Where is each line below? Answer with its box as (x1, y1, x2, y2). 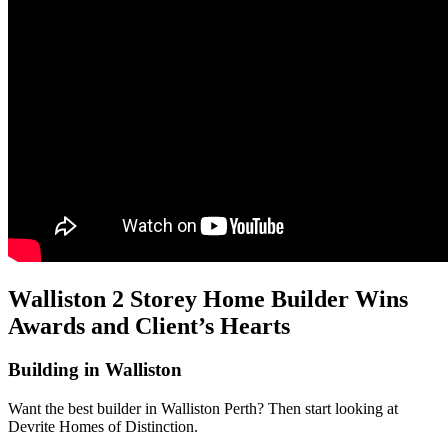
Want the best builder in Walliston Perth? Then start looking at (8, 400, 398, 418)
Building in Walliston (8, 359, 182, 381)
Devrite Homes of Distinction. (8, 418, 198, 436)
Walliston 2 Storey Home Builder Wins (8, 285, 408, 312)
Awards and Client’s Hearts (8, 312, 290, 339)
